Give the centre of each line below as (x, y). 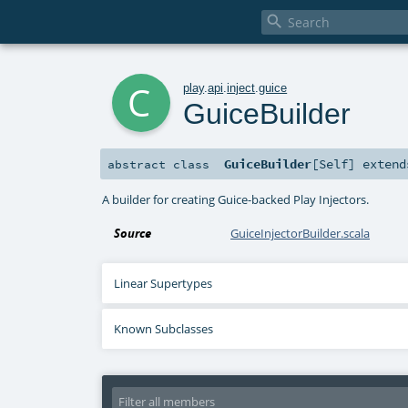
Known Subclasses (164, 329)
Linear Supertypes (163, 284)
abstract (140, 164)
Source (133, 234)
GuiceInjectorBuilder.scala (301, 234)
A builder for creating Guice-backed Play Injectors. (236, 199)
